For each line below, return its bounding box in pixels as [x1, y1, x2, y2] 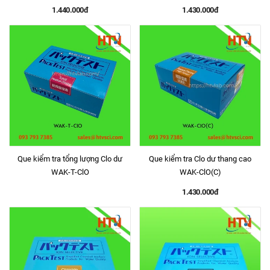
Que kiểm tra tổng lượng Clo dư [17, 154, 122, 163]
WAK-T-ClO [51, 168, 89, 177]
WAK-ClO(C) [179, 168, 221, 177]
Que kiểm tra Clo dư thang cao [149, 154, 251, 163]
